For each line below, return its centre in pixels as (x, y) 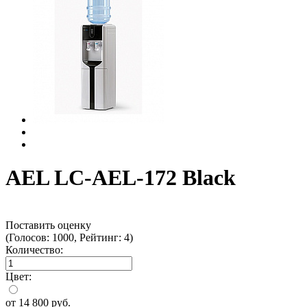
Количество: (34, 249)
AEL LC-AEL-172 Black (121, 178)
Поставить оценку (48, 225)
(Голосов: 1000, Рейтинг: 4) (69, 237)
